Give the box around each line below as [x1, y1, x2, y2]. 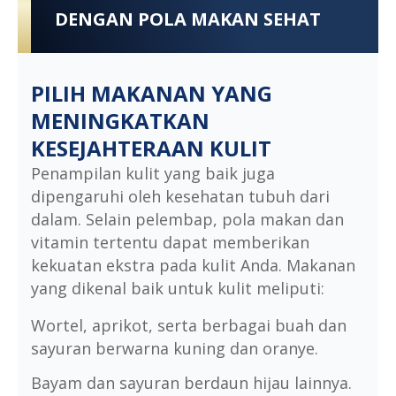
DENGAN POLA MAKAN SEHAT [54, 6, 321, 31]
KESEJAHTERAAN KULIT [31, 133, 271, 163]
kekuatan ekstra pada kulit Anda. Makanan [31, 254, 355, 276]
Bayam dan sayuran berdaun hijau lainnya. [31, 371, 352, 393]
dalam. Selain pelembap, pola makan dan [31, 208, 344, 230]
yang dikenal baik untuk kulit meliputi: [31, 277, 324, 299]
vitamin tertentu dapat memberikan [31, 231, 309, 253]
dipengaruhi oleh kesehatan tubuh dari [31, 185, 330, 207]
